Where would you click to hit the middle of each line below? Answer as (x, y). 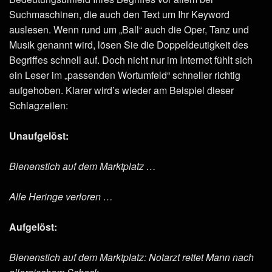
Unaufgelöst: (39, 136)
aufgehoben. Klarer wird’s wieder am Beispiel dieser (121, 90)
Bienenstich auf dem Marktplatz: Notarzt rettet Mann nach (131, 257)
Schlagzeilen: (39, 106)
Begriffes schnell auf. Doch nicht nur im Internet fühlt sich (131, 60)
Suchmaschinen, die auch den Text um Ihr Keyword (119, 15)
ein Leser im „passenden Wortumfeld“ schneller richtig (125, 75)
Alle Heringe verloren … (61, 197)
